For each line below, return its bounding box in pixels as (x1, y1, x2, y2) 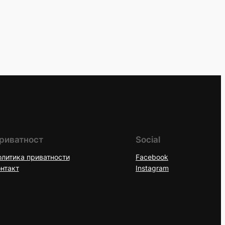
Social (136, 135, 160, 145)
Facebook (136, 153, 168, 162)
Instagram (136, 164, 169, 173)
